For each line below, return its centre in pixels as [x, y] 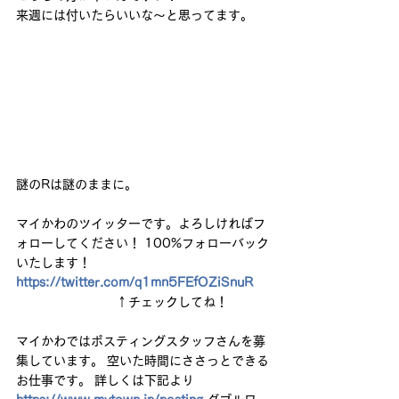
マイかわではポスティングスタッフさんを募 [141, 342]
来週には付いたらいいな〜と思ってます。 [134, 15]
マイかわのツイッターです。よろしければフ [141, 224]
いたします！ [55, 263]
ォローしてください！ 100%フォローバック [142, 244]
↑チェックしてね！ [124, 302]
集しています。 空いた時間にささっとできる [142, 361]
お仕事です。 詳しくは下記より [107, 381]
